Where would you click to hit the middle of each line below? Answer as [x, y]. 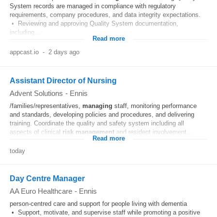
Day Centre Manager [47, 178]
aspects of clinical [36, 132]
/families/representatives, [46, 106]
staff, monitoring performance [155, 106]
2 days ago [64, 52]
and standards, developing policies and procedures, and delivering [102, 115]
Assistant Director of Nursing [63, 81]
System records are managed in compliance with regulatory [93, 6]
